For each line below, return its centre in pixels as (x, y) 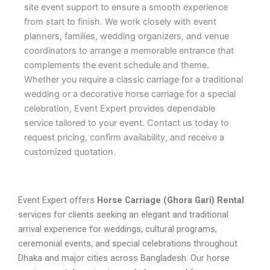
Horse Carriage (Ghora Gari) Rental (171, 200)
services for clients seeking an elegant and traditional (123, 214)
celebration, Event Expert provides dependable (120, 109)
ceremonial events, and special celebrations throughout (128, 243)
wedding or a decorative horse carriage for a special (130, 94)
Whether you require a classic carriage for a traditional (133, 80)
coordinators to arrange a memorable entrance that (129, 51)
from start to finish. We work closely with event (120, 22)
